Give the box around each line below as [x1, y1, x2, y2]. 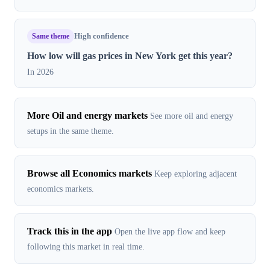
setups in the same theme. [27, 126, 114, 136]
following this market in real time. [27, 242, 145, 252]
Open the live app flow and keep [115, 227, 225, 237]
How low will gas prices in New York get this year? [27, 51, 233, 61]
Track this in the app [27, 226, 112, 237]
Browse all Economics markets [27, 168, 152, 179]
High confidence [74, 32, 129, 41]
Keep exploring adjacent [154, 169, 237, 179]
